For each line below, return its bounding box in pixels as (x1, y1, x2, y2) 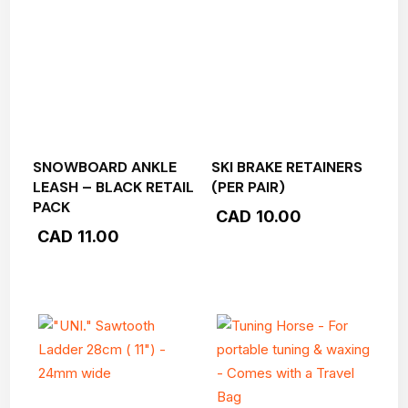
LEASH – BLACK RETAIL (33, 177, 195, 197)
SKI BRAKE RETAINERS (210, 157, 362, 177)
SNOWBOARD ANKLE (33, 157, 178, 177)
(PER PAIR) (210, 177, 285, 197)
